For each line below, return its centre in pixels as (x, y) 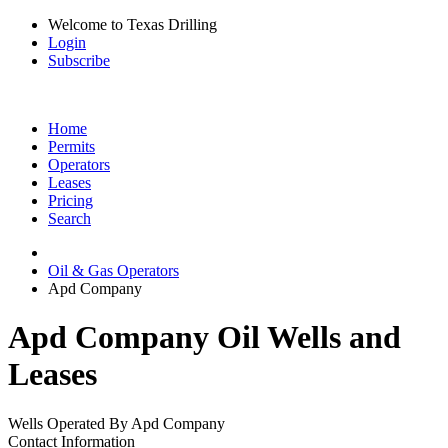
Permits (71, 146)
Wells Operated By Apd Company (116, 423)
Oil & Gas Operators (113, 270)
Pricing (70, 200)
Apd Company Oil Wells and (204, 337)
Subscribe (79, 60)
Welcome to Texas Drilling (132, 24)
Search (69, 218)
